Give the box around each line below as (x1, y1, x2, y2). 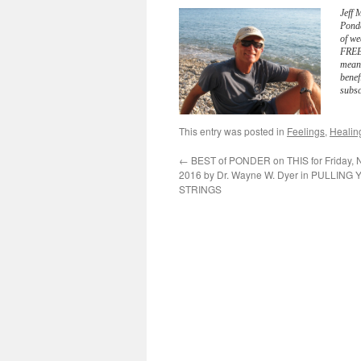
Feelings (287, 124, 325, 138)
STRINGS (179, 182, 222, 196)
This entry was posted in (179, 124, 287, 138)
